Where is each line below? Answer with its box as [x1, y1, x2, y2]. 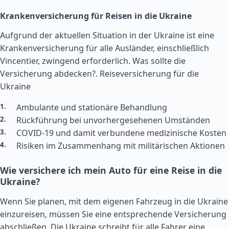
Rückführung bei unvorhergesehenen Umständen [16, 114, 210, 126]
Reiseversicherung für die [100, 68, 199, 79]
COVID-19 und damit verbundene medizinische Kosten [16, 127, 226, 139]
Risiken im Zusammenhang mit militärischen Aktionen [16, 140, 225, 151]
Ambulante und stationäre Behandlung [16, 102, 167, 113]
